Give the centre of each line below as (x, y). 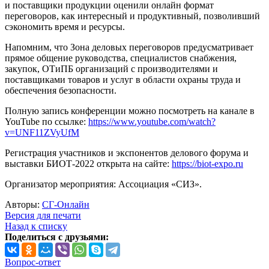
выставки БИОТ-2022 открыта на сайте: (88, 164)
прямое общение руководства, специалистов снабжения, (121, 58)
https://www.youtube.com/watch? (152, 122)
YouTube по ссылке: (47, 122)
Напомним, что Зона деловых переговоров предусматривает (129, 47)
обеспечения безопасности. (61, 91)
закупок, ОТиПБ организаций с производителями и (111, 69)
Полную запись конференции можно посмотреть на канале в (130, 111)
